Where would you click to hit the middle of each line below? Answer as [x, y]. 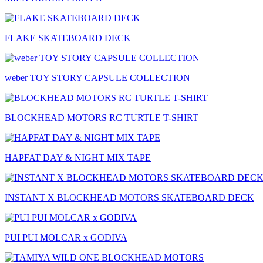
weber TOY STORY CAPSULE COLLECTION [97, 78]
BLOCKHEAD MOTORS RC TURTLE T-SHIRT [102, 118]
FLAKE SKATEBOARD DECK [68, 38]
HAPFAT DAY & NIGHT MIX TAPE [78, 158]
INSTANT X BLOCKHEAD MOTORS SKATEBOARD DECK [129, 198]
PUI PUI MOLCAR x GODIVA [66, 237]
